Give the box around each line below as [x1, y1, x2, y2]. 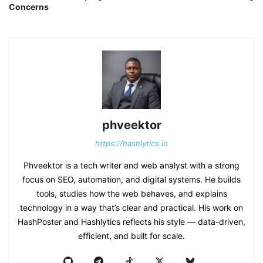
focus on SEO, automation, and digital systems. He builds [22, 174, 241, 185]
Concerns [9, 2, 49, 12]
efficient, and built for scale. [78, 231, 185, 241]
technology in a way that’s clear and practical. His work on [20, 203, 243, 213]
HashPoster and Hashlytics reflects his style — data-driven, [18, 217, 245, 227]
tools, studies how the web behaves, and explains [36, 188, 227, 199]
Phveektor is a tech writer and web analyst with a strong [23, 160, 240, 171]
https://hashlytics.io [95, 139, 168, 149]
